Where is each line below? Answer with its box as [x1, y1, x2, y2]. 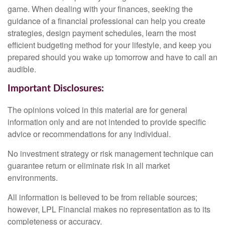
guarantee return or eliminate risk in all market [8, 159, 170, 171]
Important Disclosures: [8, 84, 104, 94]
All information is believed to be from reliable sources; [8, 191, 197, 203]
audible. [8, 63, 36, 75]
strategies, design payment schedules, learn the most [8, 27, 196, 39]
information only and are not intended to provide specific [8, 116, 206, 128]
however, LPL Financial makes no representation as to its [8, 203, 210, 215]
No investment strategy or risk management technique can [8, 147, 213, 159]
